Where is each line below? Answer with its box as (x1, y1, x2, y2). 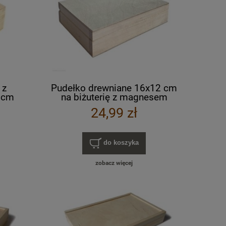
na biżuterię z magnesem (61, 91, 167, 103)
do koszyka (103, 139, 139, 147)
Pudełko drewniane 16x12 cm (51, 82, 177, 94)
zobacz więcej (95, 159, 133, 167)
